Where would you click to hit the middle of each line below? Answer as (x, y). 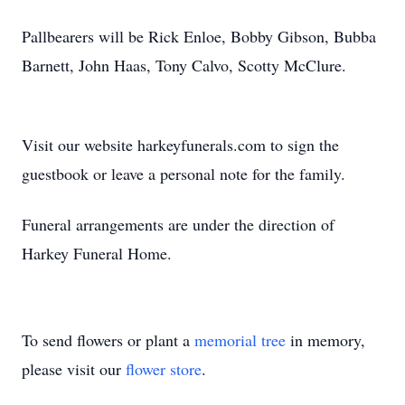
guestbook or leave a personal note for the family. (184, 174)
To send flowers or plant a (108, 340)
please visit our (74, 369)
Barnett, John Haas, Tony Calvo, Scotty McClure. (184, 65)
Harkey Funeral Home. (97, 253)
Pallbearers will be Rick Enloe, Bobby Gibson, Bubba (199, 36)
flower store (164, 369)
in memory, (325, 340)
